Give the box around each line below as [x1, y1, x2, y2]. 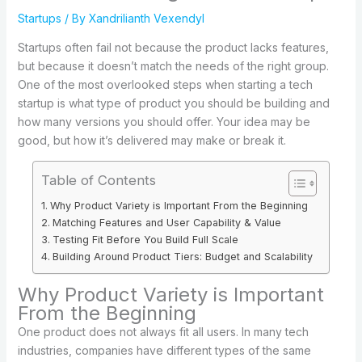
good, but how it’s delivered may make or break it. [17, 133, 286, 147]
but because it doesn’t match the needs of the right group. [17, 58, 329, 73]
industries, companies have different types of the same [17, 343, 311, 357]
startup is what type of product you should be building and [17, 95, 330, 110]
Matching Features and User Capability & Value [52, 216, 281, 229]
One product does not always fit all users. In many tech [17, 324, 309, 339]
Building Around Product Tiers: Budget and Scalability [52, 250, 313, 263]
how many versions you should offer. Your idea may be [17, 114, 310, 128]
